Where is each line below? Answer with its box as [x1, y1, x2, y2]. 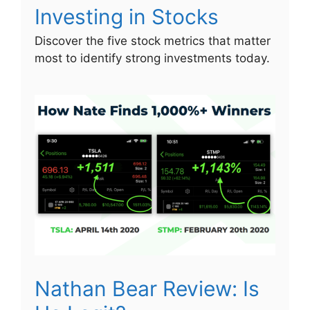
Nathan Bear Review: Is [35, 276, 259, 302]
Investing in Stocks [35, 4, 219, 30]
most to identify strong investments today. [35, 51, 270, 66]
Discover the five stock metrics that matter [35, 34, 271, 48]
